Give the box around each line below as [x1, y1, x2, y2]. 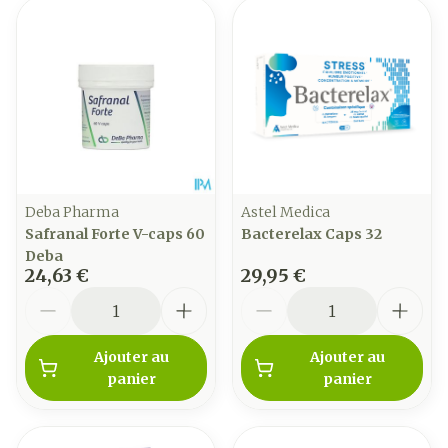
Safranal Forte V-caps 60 [25, 225, 205, 243]
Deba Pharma [25, 203, 119, 221]
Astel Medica [241, 203, 330, 221]
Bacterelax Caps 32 [241, 225, 382, 243]
